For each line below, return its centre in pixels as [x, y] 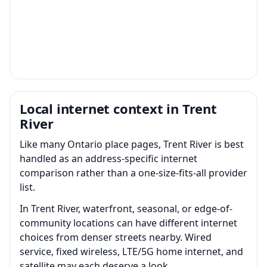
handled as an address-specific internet [108, 158]
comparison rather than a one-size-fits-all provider [133, 173]
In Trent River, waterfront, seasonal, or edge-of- [126, 208]
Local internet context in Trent [118, 108]
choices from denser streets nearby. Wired [116, 237]
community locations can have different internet [128, 223]
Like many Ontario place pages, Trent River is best [132, 144]
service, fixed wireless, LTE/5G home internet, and [131, 251]
